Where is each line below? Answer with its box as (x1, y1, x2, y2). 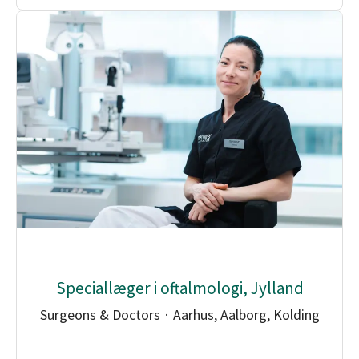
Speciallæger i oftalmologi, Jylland (55, 277, 304, 300)
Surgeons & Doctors (39, 305, 160, 325)
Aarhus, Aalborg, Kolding (172, 305, 320, 325)
